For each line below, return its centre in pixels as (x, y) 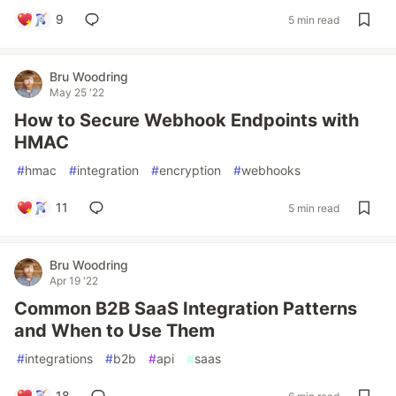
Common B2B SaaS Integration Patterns (186, 308)
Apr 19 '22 (74, 281)
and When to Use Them (114, 331)
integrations (59, 358)
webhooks (271, 170)
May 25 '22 (77, 92)
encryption (190, 170)
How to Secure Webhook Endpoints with (187, 120)
